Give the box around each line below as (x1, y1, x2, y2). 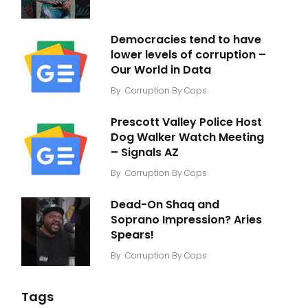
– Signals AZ (111, 144, 179, 160)
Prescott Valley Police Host (111, 113, 262, 130)
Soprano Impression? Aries (111, 211, 262, 228)
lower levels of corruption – (111, 46, 266, 63)
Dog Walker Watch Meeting (111, 129, 264, 145)
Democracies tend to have (111, 31, 261, 47)
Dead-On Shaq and (111, 196, 219, 212)
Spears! (111, 226, 154, 243)
